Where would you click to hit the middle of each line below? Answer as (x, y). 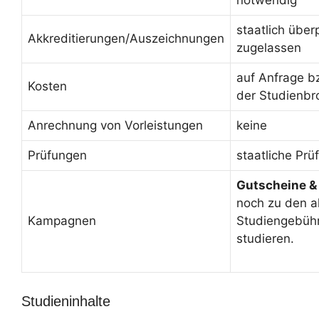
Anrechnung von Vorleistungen (115, 125)
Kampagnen (62, 220)
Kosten (47, 86)
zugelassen (269, 47)
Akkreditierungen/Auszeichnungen (126, 38)
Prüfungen (57, 155)
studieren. (265, 238)
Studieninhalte (66, 301)
